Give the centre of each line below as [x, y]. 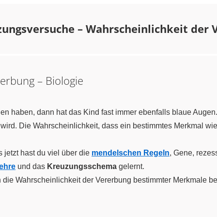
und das [31, 166]
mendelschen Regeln [131, 153]
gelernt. [131, 166]
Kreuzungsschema [82, 166]
